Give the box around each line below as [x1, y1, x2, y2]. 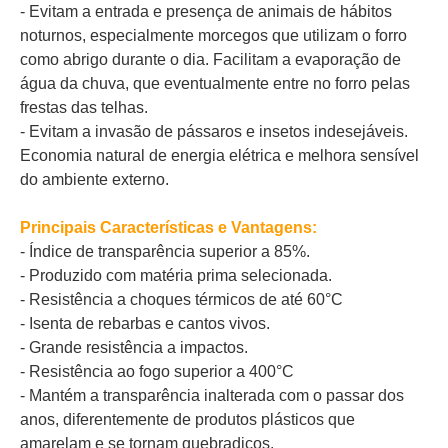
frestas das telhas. [20, 99, 148, 116]
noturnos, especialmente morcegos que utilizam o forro [20, 27, 407, 44]
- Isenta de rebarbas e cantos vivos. [20, 315, 270, 332]
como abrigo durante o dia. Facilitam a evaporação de [20, 51, 401, 68]
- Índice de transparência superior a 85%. [20, 243, 310, 260]
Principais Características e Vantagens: [20, 219, 317, 236]
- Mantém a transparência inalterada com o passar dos [20, 387, 404, 404]
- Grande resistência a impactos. [20, 339, 248, 356]
